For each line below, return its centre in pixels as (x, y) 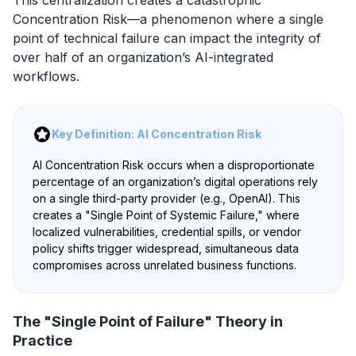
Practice (43, 340)
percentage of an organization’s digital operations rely (175, 181)
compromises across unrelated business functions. (164, 265)
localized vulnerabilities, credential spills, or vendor (167, 231)
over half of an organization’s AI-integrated (143, 57)
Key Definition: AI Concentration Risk (157, 133)
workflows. (46, 76)
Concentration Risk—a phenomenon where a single (168, 19)
